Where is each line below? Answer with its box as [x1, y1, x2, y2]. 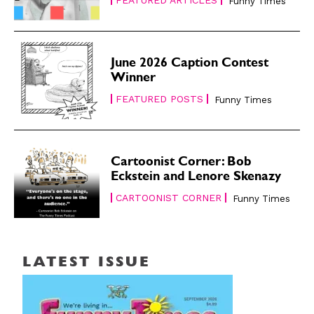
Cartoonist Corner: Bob [111, 157, 252, 170]
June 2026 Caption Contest [111, 57, 269, 71]
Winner [111, 72, 156, 86]
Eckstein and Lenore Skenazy [111, 172, 282, 185]
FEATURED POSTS [116, 93, 204, 104]
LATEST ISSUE [22, 257, 151, 271]
